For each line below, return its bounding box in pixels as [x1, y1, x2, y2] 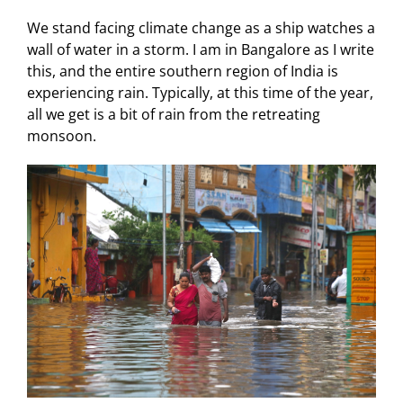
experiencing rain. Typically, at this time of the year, [26, 83, 373, 103]
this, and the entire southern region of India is [26, 61, 338, 82]
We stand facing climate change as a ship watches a [26, 18, 375, 39]
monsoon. [26, 126, 96, 147]
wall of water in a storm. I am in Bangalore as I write [26, 40, 374, 60]
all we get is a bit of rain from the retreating [26, 104, 320, 125]
